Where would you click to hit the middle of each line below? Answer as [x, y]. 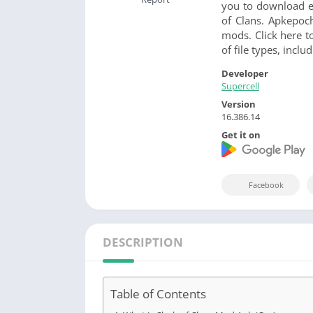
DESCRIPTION [143, 242]
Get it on [241, 134]
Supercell [240, 86]
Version [239, 104]
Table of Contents [158, 294]
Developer [245, 73]
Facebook [266, 185]
